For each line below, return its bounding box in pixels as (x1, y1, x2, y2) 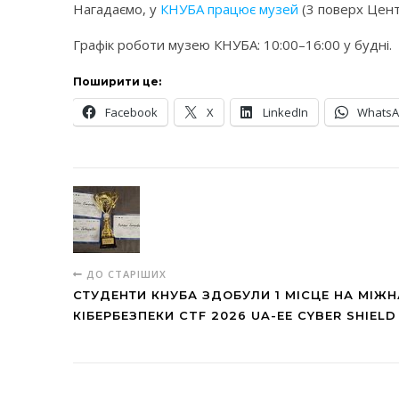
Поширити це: (73, 75, 161, 88)
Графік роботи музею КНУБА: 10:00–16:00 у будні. (73, 36, 392, 53)
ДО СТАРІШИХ (83, 267, 167, 281)
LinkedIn (263, 104, 308, 120)
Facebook (105, 104, 158, 120)
